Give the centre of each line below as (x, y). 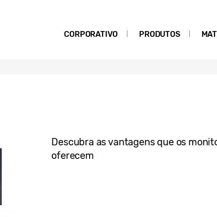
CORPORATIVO (91, 34)
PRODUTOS (160, 34)
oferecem (73, 155)
